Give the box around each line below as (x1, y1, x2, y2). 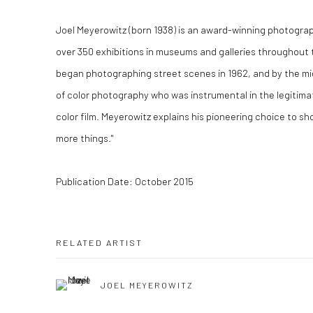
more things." (56, 131, 113, 144)
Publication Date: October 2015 (56, 175, 194, 187)
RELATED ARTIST (56, 237, 143, 248)
